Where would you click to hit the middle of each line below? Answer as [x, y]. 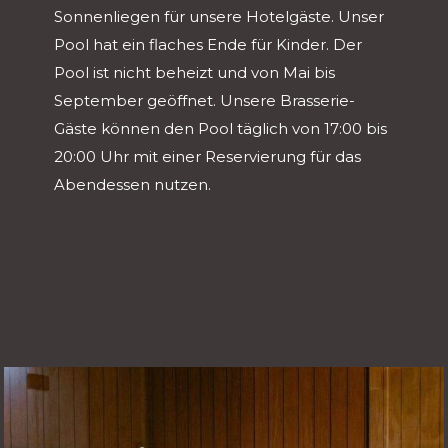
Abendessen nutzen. [133, 185]
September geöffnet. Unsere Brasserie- [205, 101]
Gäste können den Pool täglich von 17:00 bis [221, 129]
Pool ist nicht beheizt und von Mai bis [195, 73]
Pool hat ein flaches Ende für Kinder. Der [208, 45]
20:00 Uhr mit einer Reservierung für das [208, 157]
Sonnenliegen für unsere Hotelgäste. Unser [219, 17]
